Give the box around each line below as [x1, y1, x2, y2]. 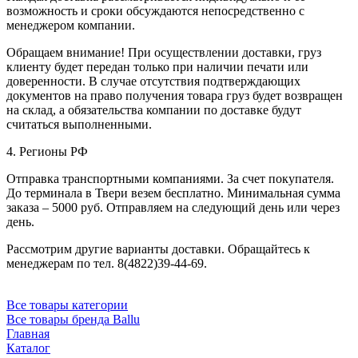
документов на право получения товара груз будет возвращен [6, 88, 343, 102]
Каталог [6, 340, 50, 355]
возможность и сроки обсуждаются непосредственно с [6, 3, 304, 18]
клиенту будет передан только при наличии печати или [6, 59, 308, 74]
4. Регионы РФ [6, 144, 88, 158]
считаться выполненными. [6, 117, 152, 131]
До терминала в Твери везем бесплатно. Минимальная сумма [6, 185, 340, 200]
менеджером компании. [6, 18, 135, 32]
